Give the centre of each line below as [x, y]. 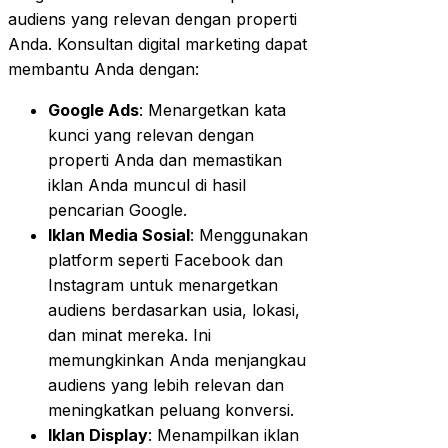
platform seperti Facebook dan [165, 259]
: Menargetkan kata [212, 109]
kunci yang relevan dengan [151, 134]
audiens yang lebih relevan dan [166, 384]
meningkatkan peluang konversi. [171, 409]
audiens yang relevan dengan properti [152, 18]
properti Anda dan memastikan [165, 159]
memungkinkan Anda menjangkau [177, 359]
